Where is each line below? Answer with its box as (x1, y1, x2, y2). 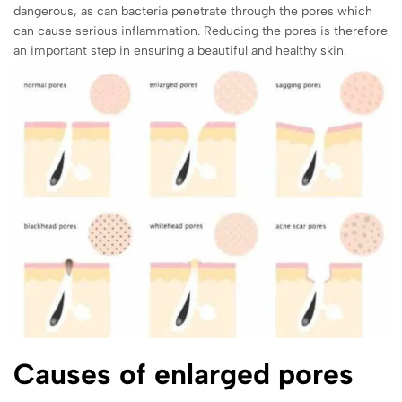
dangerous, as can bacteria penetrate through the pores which (13, 4, 372, 19)
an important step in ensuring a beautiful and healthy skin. (13, 43, 346, 58)
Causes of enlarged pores (13, 357, 354, 392)
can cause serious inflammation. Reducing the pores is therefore (13, 23, 388, 39)
